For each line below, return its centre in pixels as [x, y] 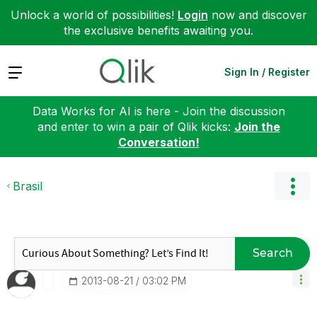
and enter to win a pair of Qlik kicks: [136, 126]
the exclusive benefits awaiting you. [158, 30]
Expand [27, 71]
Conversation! [158, 142]
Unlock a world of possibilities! [94, 15]
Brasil [28, 186]
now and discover [257, 15]
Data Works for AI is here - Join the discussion [158, 111]
